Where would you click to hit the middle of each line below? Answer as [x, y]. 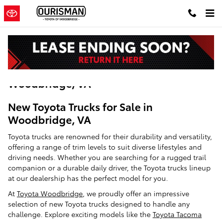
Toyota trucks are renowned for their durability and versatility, [110, 136]
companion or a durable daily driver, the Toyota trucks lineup [109, 167]
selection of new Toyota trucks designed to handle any [99, 203]
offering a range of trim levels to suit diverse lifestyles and [105, 146]
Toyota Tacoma [177, 214]
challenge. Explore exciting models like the [80, 214]
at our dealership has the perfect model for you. [88, 178]
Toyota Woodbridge [50, 193]
